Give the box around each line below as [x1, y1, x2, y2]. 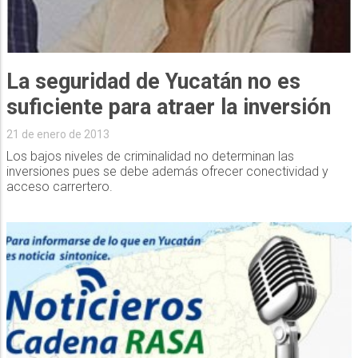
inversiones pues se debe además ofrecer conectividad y [6, 164, 328, 180]
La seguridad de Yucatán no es [6, 69, 300, 95]
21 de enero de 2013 [6, 128, 109, 141]
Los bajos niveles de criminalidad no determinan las [6, 149, 294, 165]
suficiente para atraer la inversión [6, 94, 331, 121]
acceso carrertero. [6, 179, 113, 195]
